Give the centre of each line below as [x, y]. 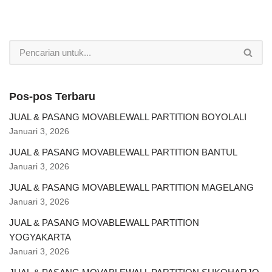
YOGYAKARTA [40, 237]
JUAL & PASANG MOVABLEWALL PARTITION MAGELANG [131, 187]
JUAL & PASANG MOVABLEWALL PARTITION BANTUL [123, 152]
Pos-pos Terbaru [52, 97]
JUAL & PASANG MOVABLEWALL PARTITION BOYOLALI [128, 117]
